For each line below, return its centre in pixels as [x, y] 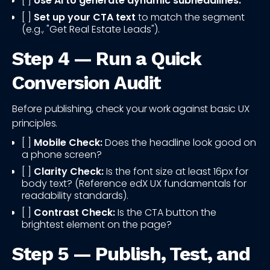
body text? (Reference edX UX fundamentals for [134, 184]
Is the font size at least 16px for [176, 172]
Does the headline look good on [179, 143]
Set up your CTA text [85, 17]
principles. [35, 124]
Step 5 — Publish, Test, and [131, 254]
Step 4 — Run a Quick [107, 59]
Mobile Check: [68, 143]
